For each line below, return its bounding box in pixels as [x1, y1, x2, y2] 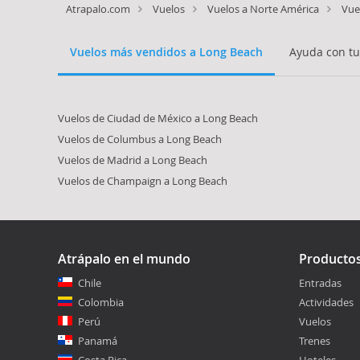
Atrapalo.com [66, 2, 130, 16]
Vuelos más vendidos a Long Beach [70, 44, 263, 59]
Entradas [299, 276, 342, 290]
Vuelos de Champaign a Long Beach [58, 174, 227, 188]
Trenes [299, 333, 330, 348]
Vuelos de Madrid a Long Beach [58, 153, 207, 167]
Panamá [78, 333, 117, 348]
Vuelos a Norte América [207, 2, 319, 16]
